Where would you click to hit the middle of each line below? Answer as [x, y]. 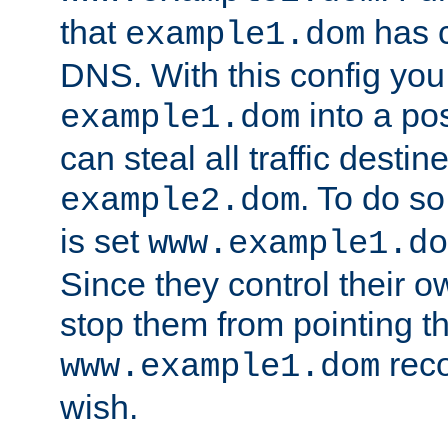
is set [104, 241]
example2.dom [180, 201]
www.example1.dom [220, 367]
